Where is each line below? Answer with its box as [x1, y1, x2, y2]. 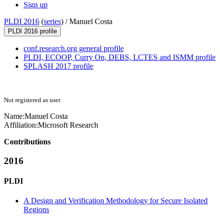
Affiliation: [4, 121, 38, 130]
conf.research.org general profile [24, 44, 124, 53]
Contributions [4, 137, 51, 146]
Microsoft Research [38, 121, 98, 130]
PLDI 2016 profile [8, 27, 57, 35]
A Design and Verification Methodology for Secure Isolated [24, 196, 208, 205]
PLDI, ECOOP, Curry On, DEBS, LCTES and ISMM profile [24, 53, 216, 62]
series [44, 17, 61, 26]
